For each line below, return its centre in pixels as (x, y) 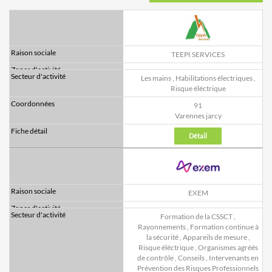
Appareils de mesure (215, 237)
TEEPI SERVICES (198, 55)
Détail (198, 136)
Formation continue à (224, 227)
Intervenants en (234, 258)
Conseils (191, 258)
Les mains (156, 78)
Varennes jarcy (198, 116)
